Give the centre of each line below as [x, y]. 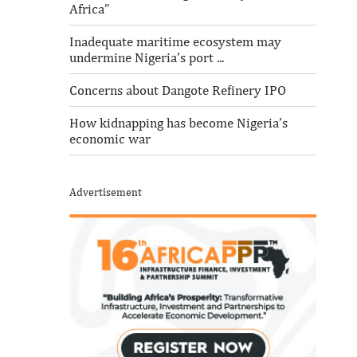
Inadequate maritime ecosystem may [175, 41]
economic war [110, 139]
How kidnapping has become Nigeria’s [178, 123]
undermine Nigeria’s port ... [146, 57]
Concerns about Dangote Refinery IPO [177, 90]
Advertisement [105, 192]
